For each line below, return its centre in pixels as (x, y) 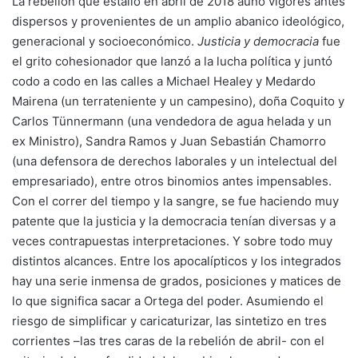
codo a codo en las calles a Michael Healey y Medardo (164, 81)
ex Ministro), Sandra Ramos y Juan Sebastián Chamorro (169, 141)
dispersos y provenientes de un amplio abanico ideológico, (178, 21)
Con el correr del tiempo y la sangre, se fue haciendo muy (175, 201)
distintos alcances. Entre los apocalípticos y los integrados (177, 261)
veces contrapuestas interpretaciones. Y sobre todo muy (172, 241)
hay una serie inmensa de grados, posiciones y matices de (177, 281)
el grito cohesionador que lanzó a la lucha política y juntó (172, 61)
